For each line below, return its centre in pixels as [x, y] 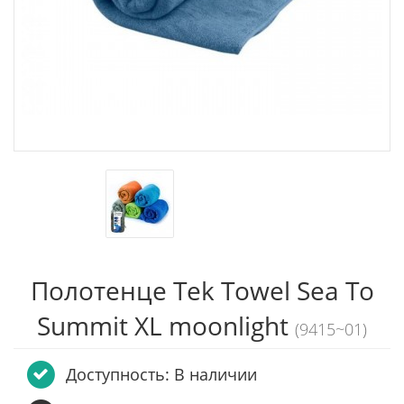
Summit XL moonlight [166, 326]
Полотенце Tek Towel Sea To [202, 290]
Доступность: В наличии [161, 374]
